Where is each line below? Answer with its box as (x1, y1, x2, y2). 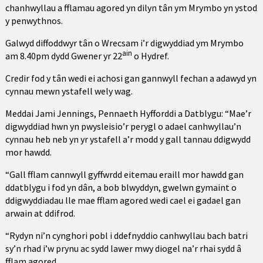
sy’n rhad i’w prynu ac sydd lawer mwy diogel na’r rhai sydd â (5, 242, 241, 254)
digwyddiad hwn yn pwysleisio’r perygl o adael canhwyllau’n (5, 120, 241, 132)
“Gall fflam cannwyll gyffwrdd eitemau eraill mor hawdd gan (5, 168, 244, 180)
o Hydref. (131, 50, 169, 62)
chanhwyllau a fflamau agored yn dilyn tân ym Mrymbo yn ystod (5, 2, 257, 14)
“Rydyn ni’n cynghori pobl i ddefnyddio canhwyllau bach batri (5, 230, 248, 241)
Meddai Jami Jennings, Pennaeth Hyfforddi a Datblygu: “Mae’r (5, 107, 251, 119)
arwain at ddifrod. (5, 207, 75, 219)
